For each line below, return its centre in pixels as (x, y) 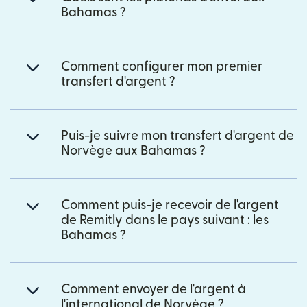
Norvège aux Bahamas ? (133, 151)
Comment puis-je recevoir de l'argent (170, 206)
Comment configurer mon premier (162, 67)
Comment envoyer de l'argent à (153, 290)
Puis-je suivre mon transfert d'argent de (177, 136)
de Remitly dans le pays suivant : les (165, 221)
